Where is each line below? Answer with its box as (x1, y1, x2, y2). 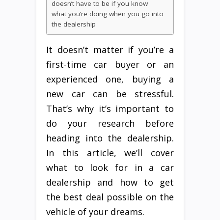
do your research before (46, 117, 174, 130)
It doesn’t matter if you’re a (46, 44, 174, 56)
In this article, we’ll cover (46, 147, 174, 159)
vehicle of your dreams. (46, 206, 144, 218)
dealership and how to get (46, 176, 174, 189)
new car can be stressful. (46, 88, 174, 100)
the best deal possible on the (46, 191, 174, 203)
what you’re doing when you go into (52, 9, 164, 19)
